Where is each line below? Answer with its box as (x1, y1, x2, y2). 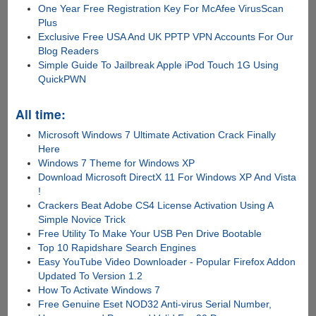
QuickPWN (38, 73, 87, 85)
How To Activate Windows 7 (38, 284, 161, 296)
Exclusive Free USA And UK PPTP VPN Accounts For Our (38, 31, 294, 43)
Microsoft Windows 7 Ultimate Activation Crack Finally (38, 129, 276, 141)
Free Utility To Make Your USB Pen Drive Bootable (38, 228, 262, 240)
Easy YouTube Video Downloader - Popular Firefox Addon (38, 256, 296, 268)
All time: (15, 105, 66, 123)
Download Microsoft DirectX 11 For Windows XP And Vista (38, 171, 297, 183)
